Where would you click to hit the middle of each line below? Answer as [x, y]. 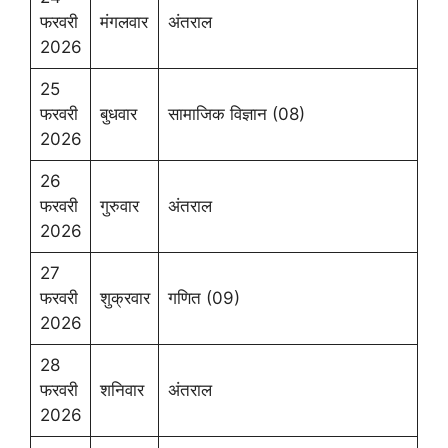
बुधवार [118, 114]
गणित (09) [203, 298]
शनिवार [121, 390]
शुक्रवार [124, 298]
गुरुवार [119, 206]
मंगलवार [123, 22]
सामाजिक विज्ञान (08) [236, 114]
